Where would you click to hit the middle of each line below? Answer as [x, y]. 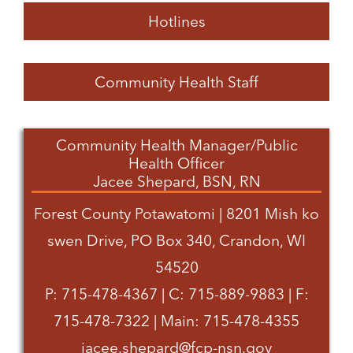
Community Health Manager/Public [176, 145]
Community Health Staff [176, 82]
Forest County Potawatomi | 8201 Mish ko [176, 214]
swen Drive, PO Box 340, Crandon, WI [176, 241]
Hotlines [176, 22]
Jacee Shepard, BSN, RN [176, 182]
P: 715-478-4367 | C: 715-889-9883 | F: [176, 294]
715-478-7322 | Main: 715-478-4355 [176, 321]
